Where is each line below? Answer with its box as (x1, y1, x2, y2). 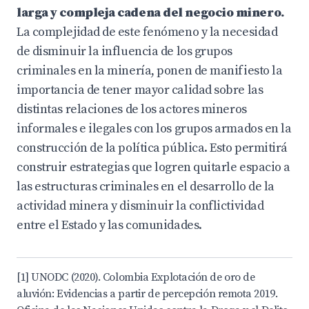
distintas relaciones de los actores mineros (17, 101, 247, 117)
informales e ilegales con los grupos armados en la (17, 121, 292, 137)
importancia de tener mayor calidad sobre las (17, 82, 263, 98)
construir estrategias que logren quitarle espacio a (17, 159, 291, 175)
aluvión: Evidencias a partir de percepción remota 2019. (17, 287, 278, 301)
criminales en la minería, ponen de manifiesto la (17, 63, 283, 79)
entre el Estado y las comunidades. (17, 217, 202, 233)
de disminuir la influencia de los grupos (17, 43, 232, 59)
